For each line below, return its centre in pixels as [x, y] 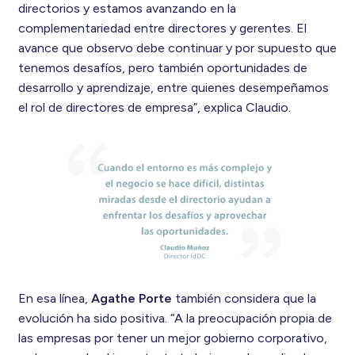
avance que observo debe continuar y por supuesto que [177, 48]
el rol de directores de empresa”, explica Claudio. [154, 108]
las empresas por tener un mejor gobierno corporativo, [172, 338]
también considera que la [244, 299]
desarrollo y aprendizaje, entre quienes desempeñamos [173, 88]
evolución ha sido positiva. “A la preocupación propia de [175, 319]
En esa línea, [53, 299]
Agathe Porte [130, 299]
